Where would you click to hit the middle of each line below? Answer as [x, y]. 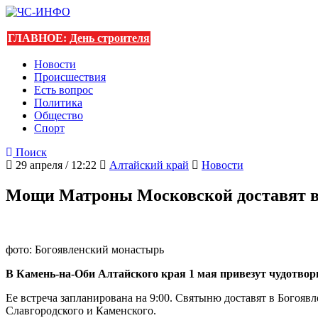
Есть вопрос [64, 90]
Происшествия [70, 77]
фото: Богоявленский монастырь [85, 249]
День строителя [110, 38]
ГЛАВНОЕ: [39, 38]
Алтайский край [149, 165]
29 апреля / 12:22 [55, 165]
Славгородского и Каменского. [81, 310]
